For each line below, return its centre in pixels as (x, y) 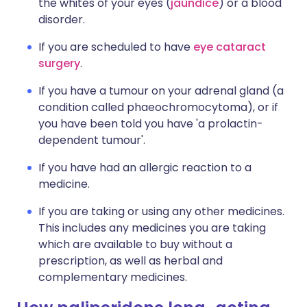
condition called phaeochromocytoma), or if (158, 107)
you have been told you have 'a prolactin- (151, 124)
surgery (59, 63)
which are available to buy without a (135, 244)
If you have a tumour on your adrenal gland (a (161, 91)
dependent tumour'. (92, 140)
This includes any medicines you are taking (152, 228)
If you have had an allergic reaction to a (145, 168)
